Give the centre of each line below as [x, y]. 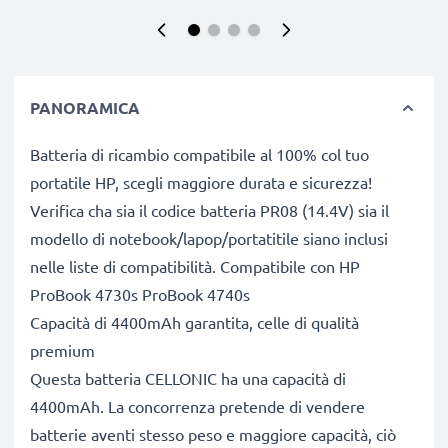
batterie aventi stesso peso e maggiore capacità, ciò [213, 434]
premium [62, 350]
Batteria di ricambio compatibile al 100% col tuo [199, 154]
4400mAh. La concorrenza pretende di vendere [197, 406]
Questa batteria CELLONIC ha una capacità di [188, 378]
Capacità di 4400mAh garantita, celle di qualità [194, 322]
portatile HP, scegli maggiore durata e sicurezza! [201, 182]
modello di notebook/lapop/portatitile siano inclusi [209, 238]
